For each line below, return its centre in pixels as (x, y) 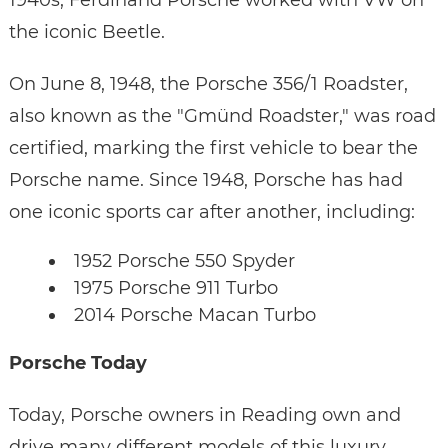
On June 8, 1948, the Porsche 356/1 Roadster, (208, 84)
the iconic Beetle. (86, 32)
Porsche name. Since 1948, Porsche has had (205, 180)
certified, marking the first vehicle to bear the (213, 148)
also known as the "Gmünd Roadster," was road (222, 116)
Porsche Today (77, 363)
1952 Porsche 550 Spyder (184, 261)
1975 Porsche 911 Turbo (175, 288)
